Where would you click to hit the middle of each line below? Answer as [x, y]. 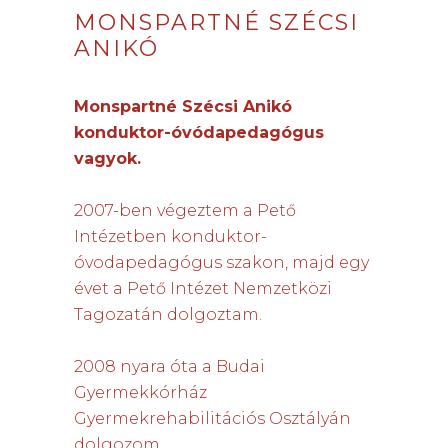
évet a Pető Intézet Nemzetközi [203, 288]
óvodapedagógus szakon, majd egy [221, 262]
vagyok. [107, 158]
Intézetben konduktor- [170, 236]
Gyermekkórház [140, 392]
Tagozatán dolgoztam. [168, 314]
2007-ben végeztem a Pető [185, 210]
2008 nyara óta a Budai [169, 366]
